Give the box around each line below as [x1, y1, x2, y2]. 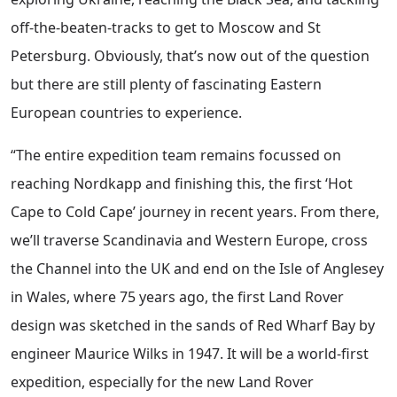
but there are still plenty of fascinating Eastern [11, 74, 322, 95]
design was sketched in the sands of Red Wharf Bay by [11, 315, 375, 336]
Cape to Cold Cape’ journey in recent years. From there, [11, 202, 379, 222]
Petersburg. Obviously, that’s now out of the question [11, 46, 370, 66]
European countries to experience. [11, 103, 242, 123]
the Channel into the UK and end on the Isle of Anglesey [11, 259, 384, 279]
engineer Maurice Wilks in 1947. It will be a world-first [11, 344, 369, 364]
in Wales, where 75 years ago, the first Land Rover [11, 287, 344, 307]
